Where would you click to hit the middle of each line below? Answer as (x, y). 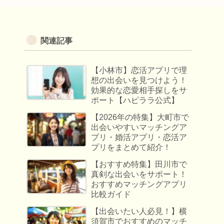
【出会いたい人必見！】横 (139, 211)
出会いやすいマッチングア (139, 127)
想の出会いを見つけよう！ (139, 80)
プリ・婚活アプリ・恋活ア (139, 137)
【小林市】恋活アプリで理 (139, 70)
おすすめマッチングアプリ (139, 184)
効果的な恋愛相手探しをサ (139, 90)
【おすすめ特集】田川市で (139, 164)
